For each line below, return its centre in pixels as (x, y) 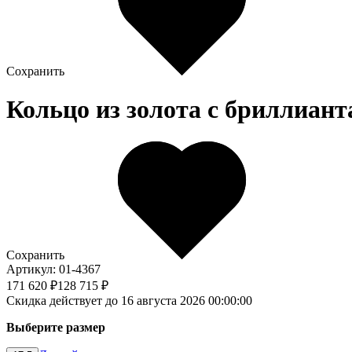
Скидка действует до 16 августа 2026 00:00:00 (129, 300)
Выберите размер (56, 327)
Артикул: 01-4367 (53, 269)
